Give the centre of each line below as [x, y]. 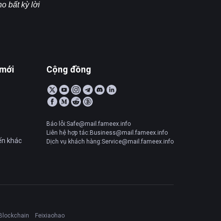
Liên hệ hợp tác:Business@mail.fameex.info [107, 132]
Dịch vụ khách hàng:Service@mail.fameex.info [110, 141]
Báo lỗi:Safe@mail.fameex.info [89, 124]
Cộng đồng [69, 69]
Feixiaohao [50, 215]
